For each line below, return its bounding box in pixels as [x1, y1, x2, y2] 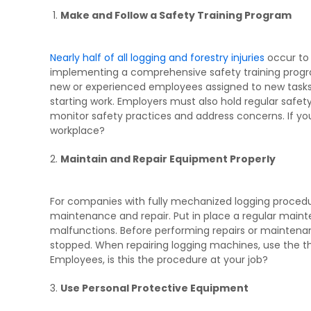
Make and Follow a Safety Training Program [60, 8, 292, 23]
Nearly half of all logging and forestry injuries [50, 51, 264, 65]
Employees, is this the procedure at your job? [50, 253, 268, 267]
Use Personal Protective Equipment [60, 281, 249, 296]
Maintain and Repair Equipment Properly [60, 152, 276, 167]
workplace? [50, 124, 105, 138]
